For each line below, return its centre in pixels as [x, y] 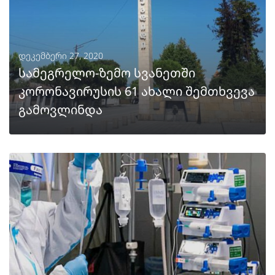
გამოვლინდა [60, 110]
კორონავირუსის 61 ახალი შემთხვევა [137, 91]
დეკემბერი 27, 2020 [61, 56]
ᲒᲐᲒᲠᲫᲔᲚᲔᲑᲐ [59, 202]
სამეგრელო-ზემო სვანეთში [107, 73]
